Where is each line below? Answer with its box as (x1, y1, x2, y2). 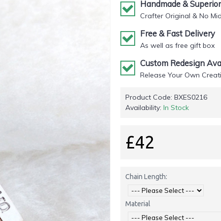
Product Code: (125, 93, 174, 102)
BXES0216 (174, 93, 207, 102)
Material (125, 200, 150, 208)
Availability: (125, 103, 163, 112)
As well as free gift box (140, 41, 215, 50)
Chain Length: (125, 173, 167, 181)
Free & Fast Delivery (140, 29, 215, 38)
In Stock (163, 103, 189, 112)
